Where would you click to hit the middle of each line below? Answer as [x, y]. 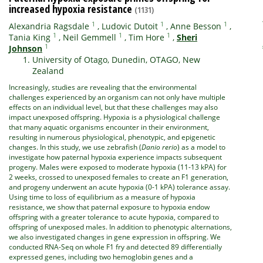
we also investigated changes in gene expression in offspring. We [115, 237]
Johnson [26, 48]
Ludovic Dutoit [130, 26]
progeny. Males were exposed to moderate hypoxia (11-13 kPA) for [118, 167]
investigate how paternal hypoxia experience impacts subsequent [115, 157]
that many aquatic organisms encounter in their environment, [109, 127]
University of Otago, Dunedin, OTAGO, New [116, 60]
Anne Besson [196, 26]
